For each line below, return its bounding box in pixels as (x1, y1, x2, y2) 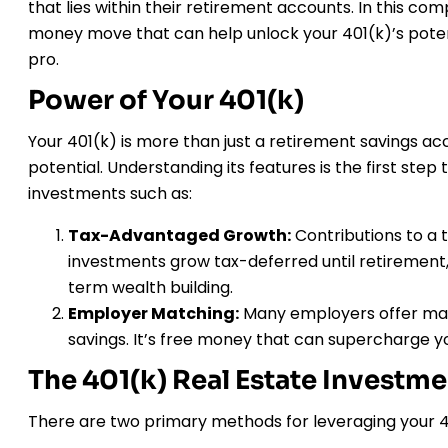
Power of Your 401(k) (28, 83, 304, 117)
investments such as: (28, 181, 192, 205)
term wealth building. (68, 275, 233, 299)
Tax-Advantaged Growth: (68, 223, 291, 247)
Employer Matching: (68, 301, 239, 325)
